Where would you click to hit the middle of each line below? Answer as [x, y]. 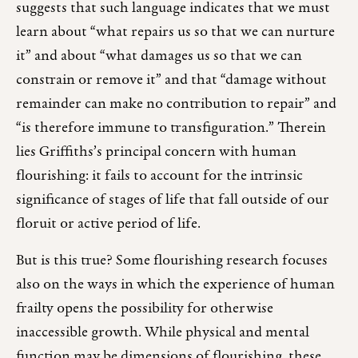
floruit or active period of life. [108, 225]
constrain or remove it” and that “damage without [171, 81]
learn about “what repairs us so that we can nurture [175, 33]
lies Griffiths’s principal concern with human [156, 153]
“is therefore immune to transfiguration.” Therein [171, 129]
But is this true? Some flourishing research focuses [172, 261]
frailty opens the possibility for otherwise [145, 309]
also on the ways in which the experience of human [175, 285]
